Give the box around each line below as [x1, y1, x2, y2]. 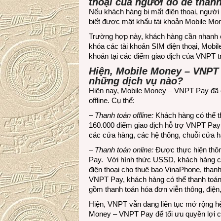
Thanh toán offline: [95, 111, 153, 119]
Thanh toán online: [95, 146, 153, 154]
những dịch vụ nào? [89, 75, 183, 86]
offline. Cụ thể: [89, 96, 135, 105]
